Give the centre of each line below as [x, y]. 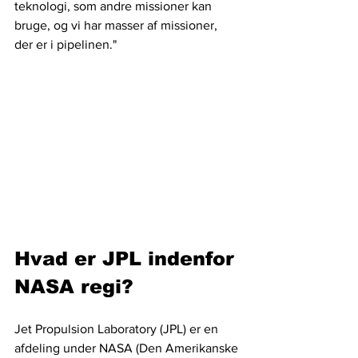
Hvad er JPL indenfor [127, 258]
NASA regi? [74, 286]
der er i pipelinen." [66, 45]
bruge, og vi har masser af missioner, [117, 26]
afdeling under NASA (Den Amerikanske [128, 348]
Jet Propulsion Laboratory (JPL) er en [118, 328]
